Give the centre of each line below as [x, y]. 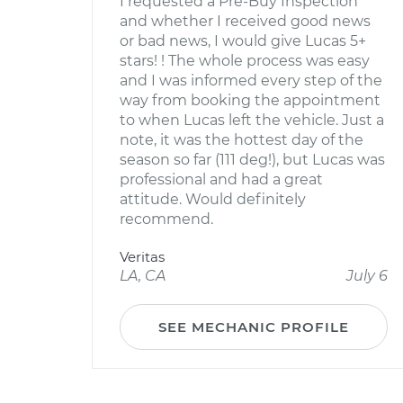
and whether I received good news [245, 21]
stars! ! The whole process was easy [245, 61]
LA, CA [143, 276]
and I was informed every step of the [251, 81]
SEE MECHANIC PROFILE [254, 327]
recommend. [166, 219]
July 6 [367, 276]
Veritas [142, 257]
